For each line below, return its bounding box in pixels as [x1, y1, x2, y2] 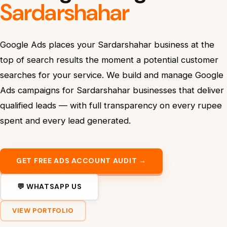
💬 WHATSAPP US [17, 182, 82, 192]
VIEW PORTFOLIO [12, 206, 74, 215]
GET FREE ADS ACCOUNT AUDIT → [16, 156, 146, 166]
